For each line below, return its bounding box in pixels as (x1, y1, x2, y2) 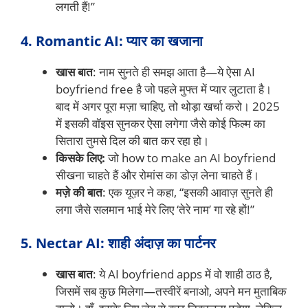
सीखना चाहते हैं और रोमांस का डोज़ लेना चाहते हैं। (56, 166, 259, 183)
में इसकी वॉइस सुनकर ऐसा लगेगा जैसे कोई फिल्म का (56, 115, 265, 131)
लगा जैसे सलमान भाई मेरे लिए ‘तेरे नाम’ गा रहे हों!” (56, 201, 254, 217)
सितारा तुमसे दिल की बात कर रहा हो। (56, 132, 209, 148)
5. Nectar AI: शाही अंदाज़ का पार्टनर (21, 234, 216, 253)
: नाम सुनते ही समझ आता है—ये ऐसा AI (93, 63, 255, 80)
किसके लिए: (56, 149, 105, 166)
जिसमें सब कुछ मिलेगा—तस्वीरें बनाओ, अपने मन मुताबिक (56, 283, 287, 300)
